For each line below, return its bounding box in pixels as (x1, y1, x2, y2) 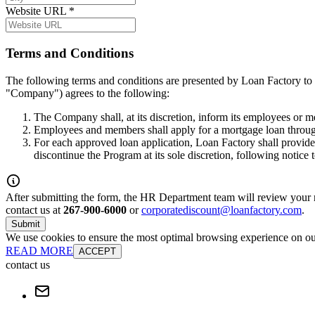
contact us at (6, 203, 63, 216)
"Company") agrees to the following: (6, 86, 169, 99)
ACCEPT (79, 245, 116, 257)
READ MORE (6, 244, 73, 257)
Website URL (6, 5, 66, 18)
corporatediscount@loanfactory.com (141, 203, 302, 216)
